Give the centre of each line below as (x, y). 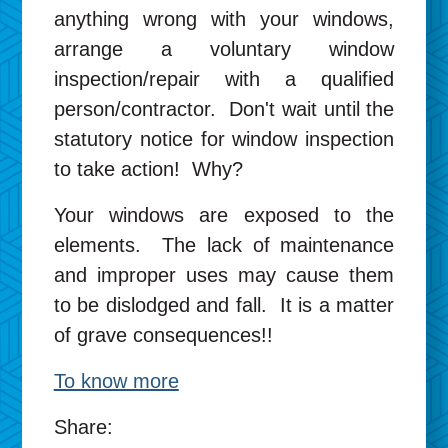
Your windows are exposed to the (224, 214)
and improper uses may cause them (224, 274)
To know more (116, 380)
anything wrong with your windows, (224, 18)
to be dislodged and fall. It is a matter (224, 304)
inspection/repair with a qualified (224, 78)
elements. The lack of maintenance (224, 244)
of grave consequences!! (163, 334)
